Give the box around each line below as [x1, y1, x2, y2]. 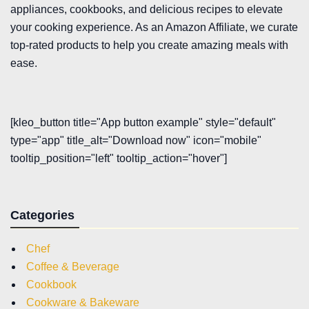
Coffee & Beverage [26, 260, 119, 272]
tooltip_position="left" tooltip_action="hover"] [10, 152, 227, 164]
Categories [10, 208, 74, 222]
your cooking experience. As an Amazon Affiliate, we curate [10, 21, 298, 33]
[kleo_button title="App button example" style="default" [10, 116, 276, 128]
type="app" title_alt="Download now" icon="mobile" [10, 134, 261, 146]
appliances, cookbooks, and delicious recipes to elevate [10, 3, 283, 15]
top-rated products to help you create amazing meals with [10, 39, 288, 51]
